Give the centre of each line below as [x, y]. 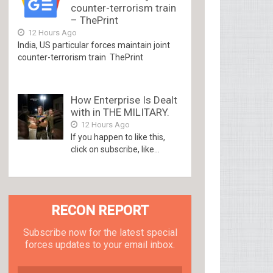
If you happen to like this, [118, 137]
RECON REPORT [100, 211]
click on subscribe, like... [115, 149]
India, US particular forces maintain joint [94, 45]
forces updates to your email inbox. [100, 245]
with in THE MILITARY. [120, 112]
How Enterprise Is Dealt [124, 100]
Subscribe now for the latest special [100, 232]
